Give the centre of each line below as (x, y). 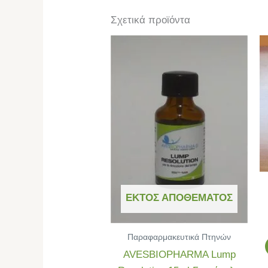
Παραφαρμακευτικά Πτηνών (179, 237)
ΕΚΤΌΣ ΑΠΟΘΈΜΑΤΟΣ (179, 198)
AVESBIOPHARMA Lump (179, 254)
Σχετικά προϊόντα (151, 20)
